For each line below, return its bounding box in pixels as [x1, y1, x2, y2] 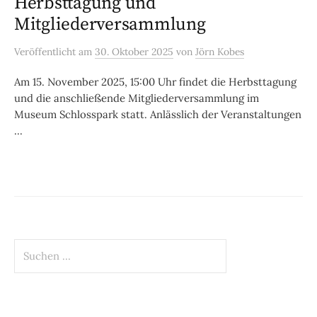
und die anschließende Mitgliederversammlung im [14, 91, 259, 105]
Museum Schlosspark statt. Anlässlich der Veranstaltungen [14, 108, 301, 122]
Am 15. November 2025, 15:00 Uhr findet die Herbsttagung [14, 75, 296, 89]
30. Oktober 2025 [95, 45, 173, 59]
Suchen [13, 239, 50, 253]
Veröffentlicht [14, 45, 79, 59]
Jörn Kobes [195, 45, 244, 59]
